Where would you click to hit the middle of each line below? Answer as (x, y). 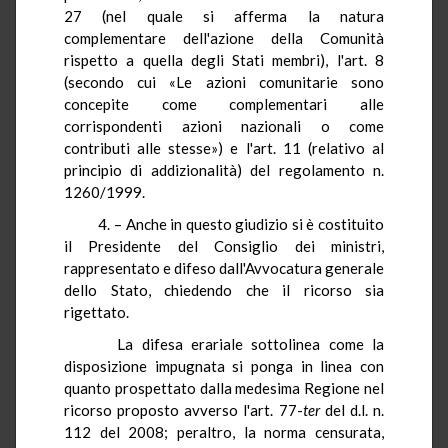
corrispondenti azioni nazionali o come (224, 125)
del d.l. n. (352, 409)
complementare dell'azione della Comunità (224, 37)
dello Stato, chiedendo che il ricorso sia (224, 289)
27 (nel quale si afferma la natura (224, 15)
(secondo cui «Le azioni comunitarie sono (224, 81)
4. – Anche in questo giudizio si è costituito (234, 223)
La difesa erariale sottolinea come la (234, 343)
